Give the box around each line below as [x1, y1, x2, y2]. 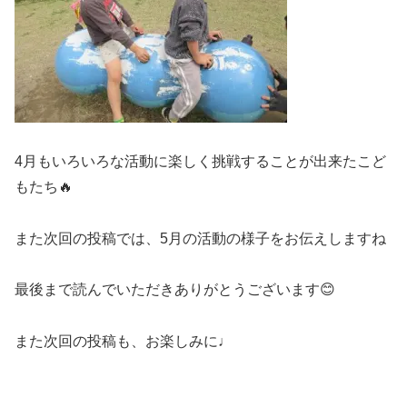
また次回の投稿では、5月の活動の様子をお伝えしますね [15, 230, 386, 246]
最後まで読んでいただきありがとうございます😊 [15, 282, 335, 298]
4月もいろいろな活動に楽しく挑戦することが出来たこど [15, 153, 386, 169]
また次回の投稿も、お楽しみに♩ [15, 333, 233, 350]
